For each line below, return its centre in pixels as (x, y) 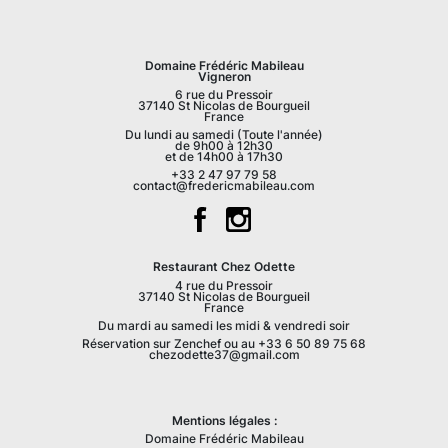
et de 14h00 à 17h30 (224, 157)
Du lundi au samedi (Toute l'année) (224, 135)
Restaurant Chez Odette (224, 267)
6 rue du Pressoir (224, 94)
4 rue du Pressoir (224, 285)
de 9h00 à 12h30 (224, 146)
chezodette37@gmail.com (224, 354)
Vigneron (224, 76)
